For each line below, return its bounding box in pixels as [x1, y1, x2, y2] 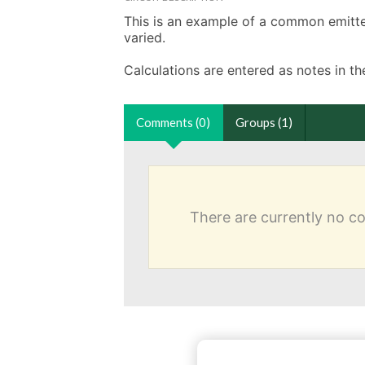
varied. [124, 29, 169, 46]
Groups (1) [235, 114, 292, 130]
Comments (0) [136, 114, 210, 130]
